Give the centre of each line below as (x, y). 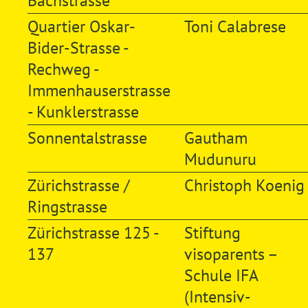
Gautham (216, 137)
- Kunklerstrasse (83, 111)
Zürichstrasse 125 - (93, 232)
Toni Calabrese (235, 26)
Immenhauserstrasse (99, 90)
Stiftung (212, 232)
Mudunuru (220, 159)
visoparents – (231, 254)
